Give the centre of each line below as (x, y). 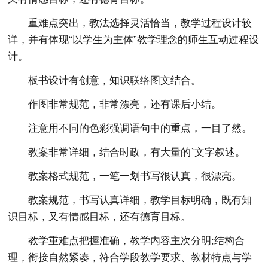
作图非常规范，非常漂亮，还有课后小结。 (125, 104)
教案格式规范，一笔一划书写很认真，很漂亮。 (135, 176)
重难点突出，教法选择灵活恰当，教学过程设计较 (140, 23)
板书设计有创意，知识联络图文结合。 (115, 80)
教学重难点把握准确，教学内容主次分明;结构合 (137, 241)
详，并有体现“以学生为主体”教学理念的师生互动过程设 (134, 40)
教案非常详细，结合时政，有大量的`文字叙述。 (137, 152)
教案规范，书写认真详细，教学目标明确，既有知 (140, 200)
